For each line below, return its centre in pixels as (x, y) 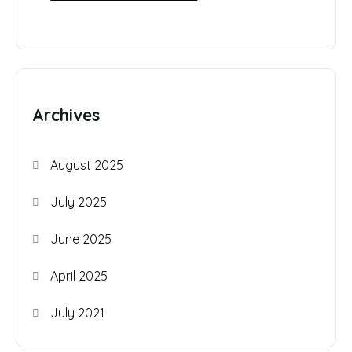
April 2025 (79, 276)
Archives (66, 115)
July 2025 (79, 202)
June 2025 (81, 239)
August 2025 (87, 165)
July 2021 (78, 313)
